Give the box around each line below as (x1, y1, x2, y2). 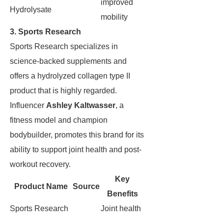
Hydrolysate (10, 5, 52, 14)
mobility (101, 13, 128, 21)
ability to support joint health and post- (10, 145, 141, 154)
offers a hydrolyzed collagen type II (10, 72, 130, 80)
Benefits (107, 190, 138, 198)
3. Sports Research (10, 27, 81, 36)
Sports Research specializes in (10, 42, 118, 51)
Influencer (10, 101, 46, 110)
